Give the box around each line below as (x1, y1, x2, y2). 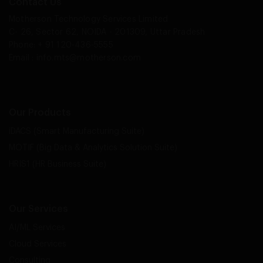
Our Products (9, 108, 71, 118)
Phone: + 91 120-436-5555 (9, 41, 113, 50)
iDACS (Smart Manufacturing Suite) (9, 127, 144, 136)
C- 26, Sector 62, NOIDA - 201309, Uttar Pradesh (9, 28, 205, 37)
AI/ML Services (9, 224, 65, 232)
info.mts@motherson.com (36, 54, 141, 63)
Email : (9, 54, 36, 63)
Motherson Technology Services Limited (9, 15, 168, 24)
